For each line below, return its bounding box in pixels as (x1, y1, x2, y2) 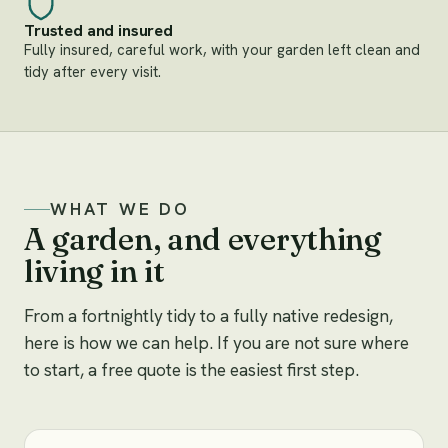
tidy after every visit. (24, 61, 161, 81)
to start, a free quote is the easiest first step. (24, 358, 359, 381)
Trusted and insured (24, 19, 173, 41)
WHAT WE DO (50, 197, 191, 220)
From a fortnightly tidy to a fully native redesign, (24, 304, 393, 327)
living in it (24, 251, 165, 290)
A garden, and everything (24, 219, 381, 258)
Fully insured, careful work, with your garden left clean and (24, 39, 420, 59)
